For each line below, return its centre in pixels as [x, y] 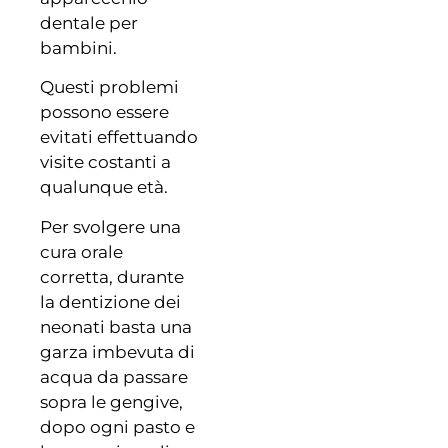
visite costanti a [105, 162]
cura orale [81, 251]
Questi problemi [109, 87]
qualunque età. [104, 187]
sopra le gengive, [111, 401]
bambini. [78, 47]
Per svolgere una [110, 226]
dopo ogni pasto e [117, 426]
